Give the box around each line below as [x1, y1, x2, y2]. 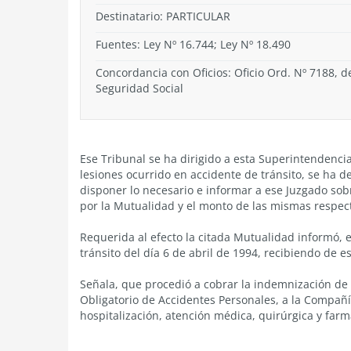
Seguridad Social [96, 81, 183, 96]
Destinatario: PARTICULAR [96, 9, 230, 24]
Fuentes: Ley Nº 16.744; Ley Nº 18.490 [96, 37, 291, 52]
